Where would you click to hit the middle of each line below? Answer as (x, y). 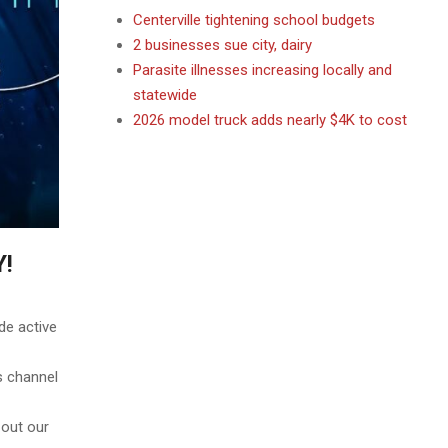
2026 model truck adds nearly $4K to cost (269, 120)
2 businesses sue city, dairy (222, 45)
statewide (164, 95)
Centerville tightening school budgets (253, 20)
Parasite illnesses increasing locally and (262, 70)
